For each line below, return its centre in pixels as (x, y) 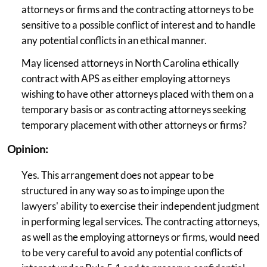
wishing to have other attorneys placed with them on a (138, 94)
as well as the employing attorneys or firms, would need (141, 237)
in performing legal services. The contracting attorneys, (141, 221)
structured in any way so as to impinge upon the (123, 190)
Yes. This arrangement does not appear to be (118, 175)
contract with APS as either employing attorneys (126, 78)
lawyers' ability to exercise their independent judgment (140, 206)
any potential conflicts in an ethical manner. (114, 40)
